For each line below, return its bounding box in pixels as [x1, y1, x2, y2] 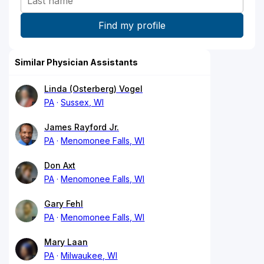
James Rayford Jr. [44, 121, 119, 132]
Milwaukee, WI [61, 250, 118, 260]
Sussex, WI [61, 97, 104, 107]
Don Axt [44, 160, 75, 170]
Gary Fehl [44, 198, 83, 209]
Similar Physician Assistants [15, 57, 138, 67]
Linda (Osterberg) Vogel [44, 83, 143, 94]
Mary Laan [44, 236, 88, 247]
